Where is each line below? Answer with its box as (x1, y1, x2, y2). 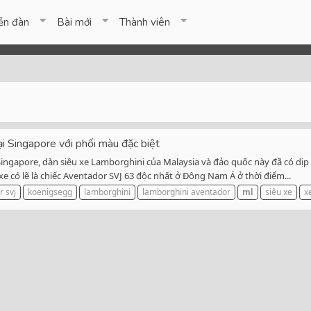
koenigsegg (28, 186, 72, 199)
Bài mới (57, 15, 92, 29)
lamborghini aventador (142, 186, 230, 199)
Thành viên (119, 15, 171, 29)
